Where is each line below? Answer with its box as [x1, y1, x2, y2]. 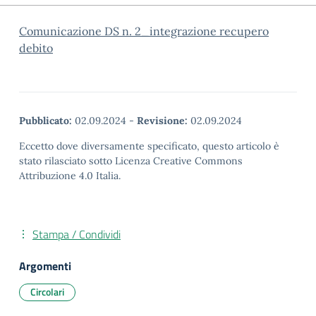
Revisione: [137, 114, 188, 127]
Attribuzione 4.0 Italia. [19, 169, 121, 182]
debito [19, 41, 53, 55]
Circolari [30, 284, 64, 299]
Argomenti [19, 257, 71, 274]
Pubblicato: [19, 114, 72, 127]
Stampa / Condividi [32, 226, 121, 243]
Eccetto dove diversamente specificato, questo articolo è [19, 140, 279, 152]
